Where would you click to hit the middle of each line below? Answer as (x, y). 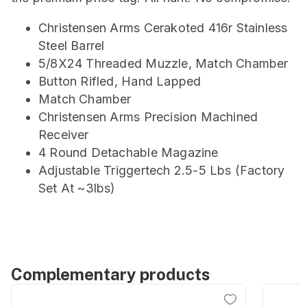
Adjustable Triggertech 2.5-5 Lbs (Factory (162, 170)
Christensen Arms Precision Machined (148, 117)
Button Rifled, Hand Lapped (120, 81)
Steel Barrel (72, 46)
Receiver (64, 135)
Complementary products (111, 274)
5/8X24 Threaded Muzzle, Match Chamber (163, 63)
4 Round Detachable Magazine (128, 152)
